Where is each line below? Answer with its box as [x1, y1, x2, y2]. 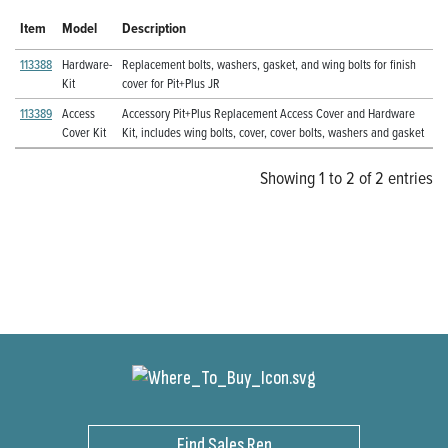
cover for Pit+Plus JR [122, 74, 220, 93]
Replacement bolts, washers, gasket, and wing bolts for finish [122, 55, 416, 74]
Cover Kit [62, 123, 106, 142]
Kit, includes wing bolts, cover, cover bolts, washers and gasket [122, 123, 424, 142]
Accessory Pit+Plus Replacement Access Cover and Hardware [122, 104, 415, 123]
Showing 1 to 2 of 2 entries [260, 165, 433, 191]
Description [122, 18, 186, 39]
